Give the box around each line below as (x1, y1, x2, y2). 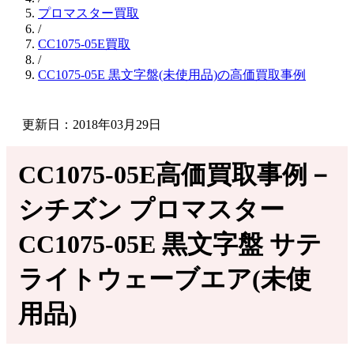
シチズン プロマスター (18, 195, 284, 224)
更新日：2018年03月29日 (22, 118, 161, 131)
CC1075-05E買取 (38, 37, 130, 51)
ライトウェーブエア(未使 (18, 265, 311, 293)
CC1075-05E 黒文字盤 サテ (18, 230, 322, 258)
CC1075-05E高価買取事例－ (18, 160, 333, 189)
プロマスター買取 (38, 6, 139, 20)
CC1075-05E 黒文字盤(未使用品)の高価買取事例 (38, 68, 306, 81)
